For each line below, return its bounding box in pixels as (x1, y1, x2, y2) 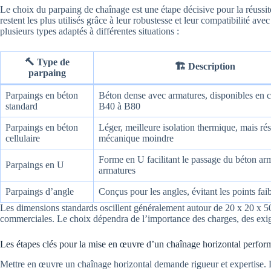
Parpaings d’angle (5, 186, 74, 197)
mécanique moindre (99, 132, 174, 143)
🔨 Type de (24, 56, 70, 67)
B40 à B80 (99, 100, 140, 111)
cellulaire (5, 132, 40, 143)
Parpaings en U (5, 159, 64, 170)
